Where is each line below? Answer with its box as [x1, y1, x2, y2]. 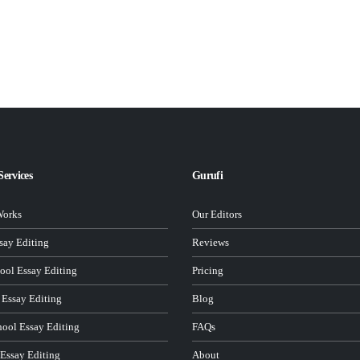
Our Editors [192, 209, 242, 221]
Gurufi [192, 170, 223, 182]
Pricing [192, 265, 223, 277]
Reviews [192, 237, 229, 249]
